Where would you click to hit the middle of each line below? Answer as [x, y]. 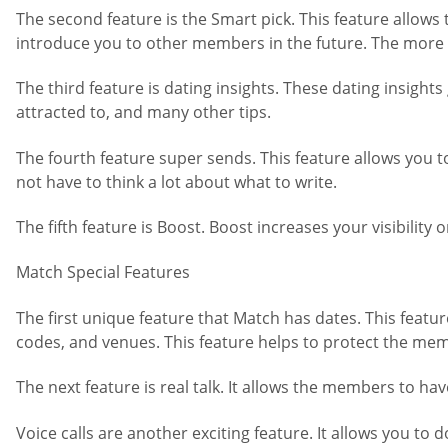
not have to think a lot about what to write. [176, 181]
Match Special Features [103, 272]
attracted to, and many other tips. [143, 112]
